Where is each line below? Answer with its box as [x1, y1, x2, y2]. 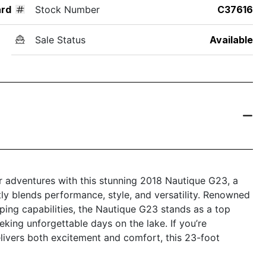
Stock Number [34, 3, 100, 15]
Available [209, 33, 253, 46]
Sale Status [34, 33, 85, 46]
